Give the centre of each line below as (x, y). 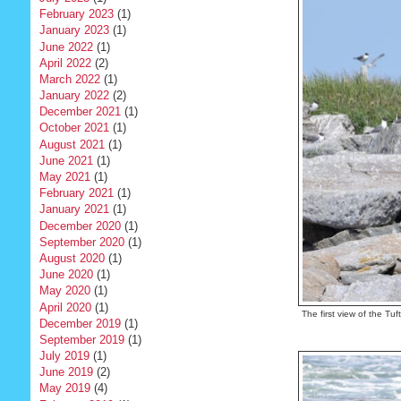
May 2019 (64, 388)
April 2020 (65, 307)
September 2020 (81, 242)
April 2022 (65, 63)
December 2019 (80, 323)
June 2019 (66, 372)
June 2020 (66, 275)
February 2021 (76, 193)
